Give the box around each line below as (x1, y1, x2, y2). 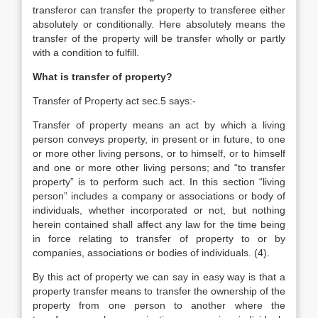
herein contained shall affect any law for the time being (33, 219, 285, 230)
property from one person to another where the (33, 300, 285, 311)
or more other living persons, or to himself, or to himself (33, 148, 285, 159)
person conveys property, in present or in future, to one (33, 133, 285, 145)
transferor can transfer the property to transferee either (33, 4, 285, 16)
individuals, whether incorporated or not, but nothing (33, 204, 285, 216)
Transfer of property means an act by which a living (33, 119, 285, 131)
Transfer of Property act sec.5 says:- (33, 95, 196, 106)
